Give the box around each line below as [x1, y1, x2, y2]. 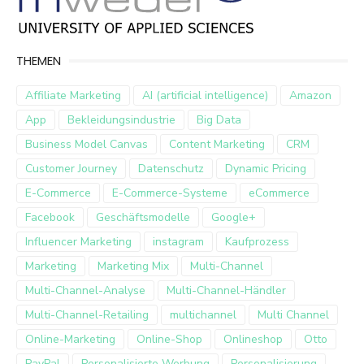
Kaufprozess [225, 234, 289, 249]
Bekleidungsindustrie [67, 112, 175, 128]
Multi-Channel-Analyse [25, 283, 145, 298]
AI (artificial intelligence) [142, 88, 268, 103]
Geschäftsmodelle [96, 210, 190, 225]
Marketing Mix [97, 258, 169, 274]
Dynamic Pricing [225, 161, 306, 176]
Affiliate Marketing [25, 88, 121, 103]
